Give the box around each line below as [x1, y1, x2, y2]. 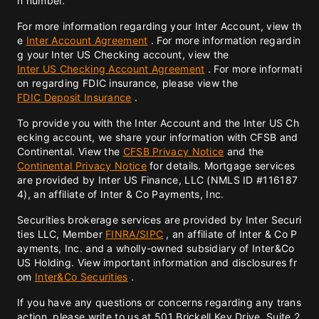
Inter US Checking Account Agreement [17, 63, 205, 75]
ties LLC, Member [17, 228, 106, 240]
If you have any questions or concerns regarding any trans [17, 296, 302, 308]
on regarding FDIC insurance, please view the [17, 77, 239, 89]
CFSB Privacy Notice [122, 145, 224, 157]
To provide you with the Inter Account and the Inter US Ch [17, 117, 300, 129]
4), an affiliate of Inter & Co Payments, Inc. [17, 188, 224, 200]
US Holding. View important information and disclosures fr [17, 256, 298, 268]
